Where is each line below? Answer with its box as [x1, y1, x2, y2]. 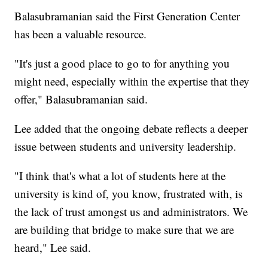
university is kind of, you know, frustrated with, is [14, 186, 243, 202]
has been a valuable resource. [14, 26, 147, 42]
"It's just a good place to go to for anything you [14, 56, 230, 71]
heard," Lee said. [14, 240, 92, 255]
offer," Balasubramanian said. [14, 92, 148, 107]
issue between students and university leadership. [14, 139, 237, 154]
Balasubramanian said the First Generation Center [14, 8, 240, 24]
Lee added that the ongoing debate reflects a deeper [14, 121, 248, 136]
